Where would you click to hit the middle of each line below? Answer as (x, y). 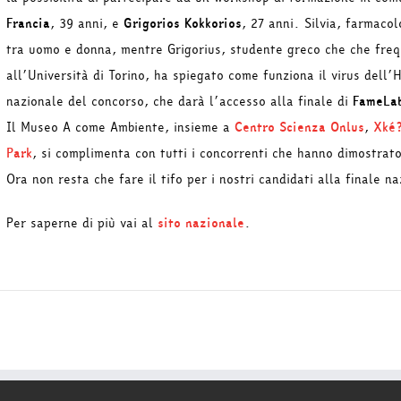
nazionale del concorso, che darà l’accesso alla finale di (179, 101)
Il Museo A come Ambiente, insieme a (120, 127)
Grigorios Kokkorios (183, 23)
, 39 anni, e (87, 23)
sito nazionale (201, 223)
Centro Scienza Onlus (299, 127)
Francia (28, 23)
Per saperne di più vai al (82, 223)
